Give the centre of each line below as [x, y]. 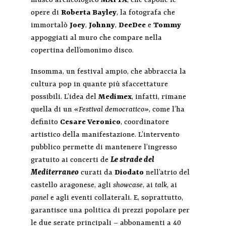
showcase [128, 186]
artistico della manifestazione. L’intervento [105, 135]
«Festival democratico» [111, 110]
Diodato [129, 173]
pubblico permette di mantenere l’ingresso [104, 148]
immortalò [50, 26]
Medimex [115, 97]
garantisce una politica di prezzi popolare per [110, 211]
